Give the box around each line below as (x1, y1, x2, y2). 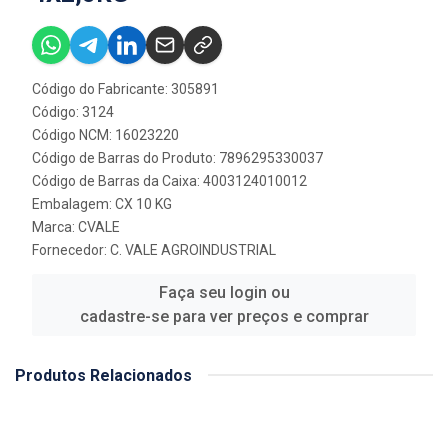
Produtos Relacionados (15, 365, 192, 385)
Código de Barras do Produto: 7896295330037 (32, 149, 323, 166)
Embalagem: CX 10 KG (32, 195, 172, 212)
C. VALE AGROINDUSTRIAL (110, 241, 276, 258)
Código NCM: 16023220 (32, 126, 179, 143)
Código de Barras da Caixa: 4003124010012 (32, 172, 307, 189)
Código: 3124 (32, 103, 114, 120)
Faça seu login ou (158, 282, 290, 302)
